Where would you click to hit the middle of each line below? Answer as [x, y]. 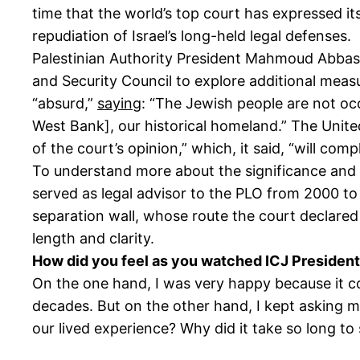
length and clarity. [93, 239]
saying [119, 104]
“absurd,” [65, 104]
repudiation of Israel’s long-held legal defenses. [192, 36]
